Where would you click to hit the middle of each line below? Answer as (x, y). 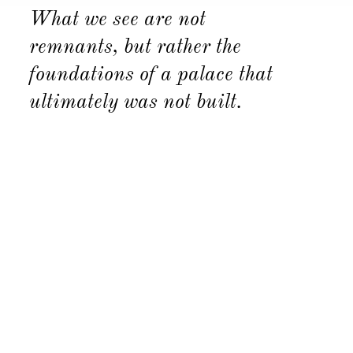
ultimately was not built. (136, 102)
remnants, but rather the (135, 47)
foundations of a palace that (151, 75)
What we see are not (117, 20)
